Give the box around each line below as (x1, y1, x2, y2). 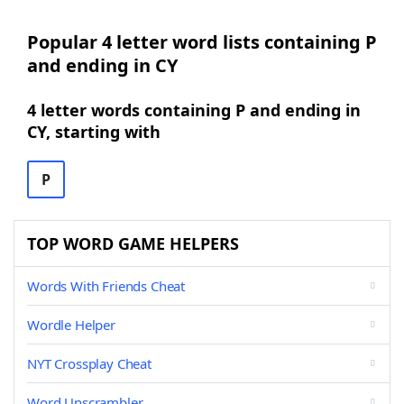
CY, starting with (27, 121, 161, 142)
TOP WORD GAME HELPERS (27, 233, 239, 254)
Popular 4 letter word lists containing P (27, 30, 377, 54)
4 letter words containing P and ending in (27, 99, 361, 121)
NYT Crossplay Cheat (27, 354, 151, 372)
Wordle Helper (27, 316, 115, 334)
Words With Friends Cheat (27, 277, 186, 295)
